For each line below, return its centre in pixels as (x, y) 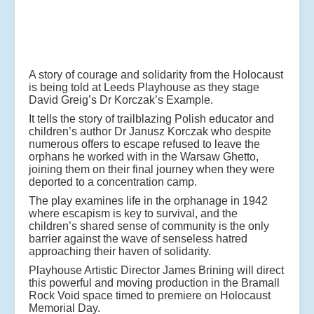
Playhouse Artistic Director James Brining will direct (156, 270)
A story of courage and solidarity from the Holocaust (156, 74)
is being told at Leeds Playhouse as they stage (144, 87)
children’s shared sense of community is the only (149, 226)
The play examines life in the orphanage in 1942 (148, 200)
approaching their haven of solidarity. (120, 251)
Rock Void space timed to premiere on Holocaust (150, 295)
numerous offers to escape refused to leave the (144, 144)
